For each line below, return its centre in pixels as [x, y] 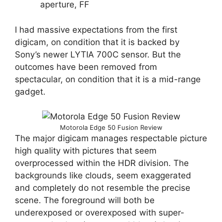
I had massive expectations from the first [96, 29]
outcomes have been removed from [86, 67]
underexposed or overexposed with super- [100, 213]
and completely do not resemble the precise [103, 188]
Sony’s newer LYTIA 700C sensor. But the [98, 54]
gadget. [30, 91]
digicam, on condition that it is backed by [97, 42]
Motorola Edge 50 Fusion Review [111, 128]
